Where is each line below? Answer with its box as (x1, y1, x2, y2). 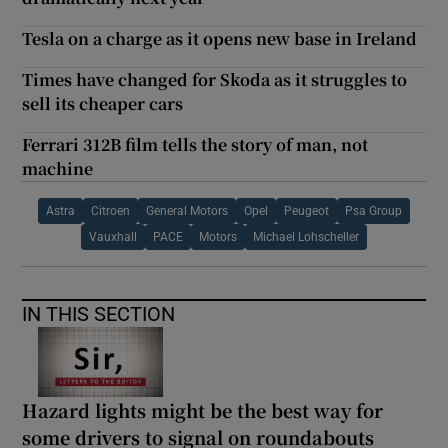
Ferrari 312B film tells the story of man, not (22, 132, 369, 156)
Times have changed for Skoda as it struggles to (22, 67, 408, 91)
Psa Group (345, 204, 402, 217)
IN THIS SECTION (22, 303, 176, 324)
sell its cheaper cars (22, 91, 184, 115)
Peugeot (284, 204, 329, 217)
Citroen (91, 204, 130, 217)
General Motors (146, 204, 228, 217)
